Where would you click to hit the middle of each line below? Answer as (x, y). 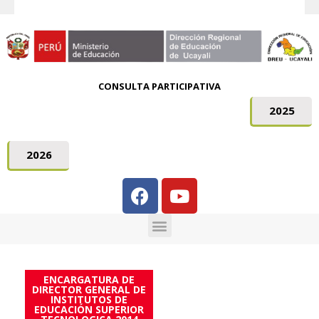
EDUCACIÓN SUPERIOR (89, 309)
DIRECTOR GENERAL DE (89, 289)
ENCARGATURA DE (89, 279)
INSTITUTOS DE (89, 299)
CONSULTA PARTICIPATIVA (159, 86)
